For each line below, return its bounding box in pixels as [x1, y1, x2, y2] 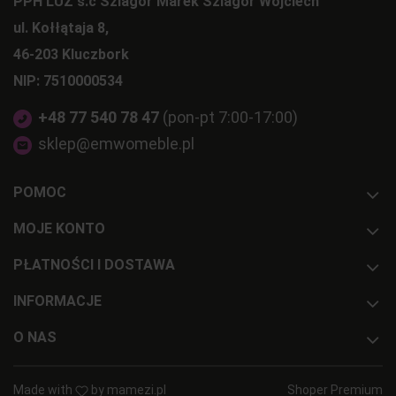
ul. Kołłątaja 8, [13, 19, 109, 36]
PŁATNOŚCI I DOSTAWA [13, 256, 175, 273]
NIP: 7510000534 [13, 72, 123, 89]
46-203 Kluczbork [13, 46, 129, 63]
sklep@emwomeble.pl [38, 134, 194, 153]
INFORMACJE [13, 293, 102, 309]
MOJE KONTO [13, 220, 105, 237]
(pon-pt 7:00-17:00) [159, 108, 298, 126]
